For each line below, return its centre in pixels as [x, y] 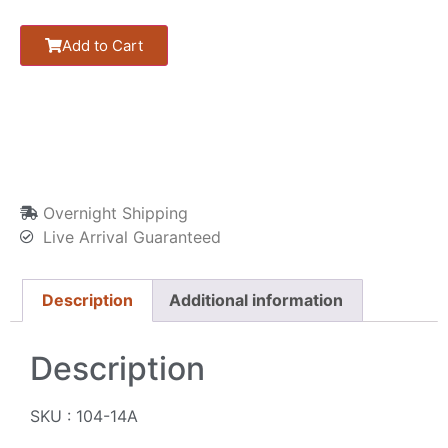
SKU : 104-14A [84, 416]
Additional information [255, 300]
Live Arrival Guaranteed [131, 236]
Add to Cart [102, 45]
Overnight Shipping [115, 212]
